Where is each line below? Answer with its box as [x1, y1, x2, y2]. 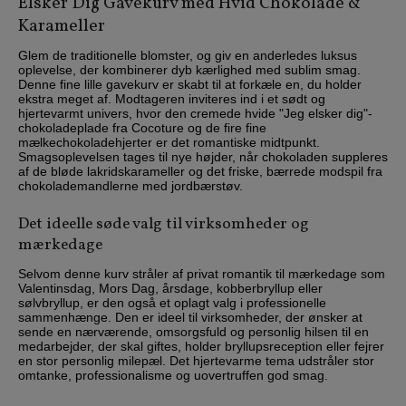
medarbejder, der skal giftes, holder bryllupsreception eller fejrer [18, 338, 384, 353]
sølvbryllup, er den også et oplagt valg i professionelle [18, 295, 326, 310]
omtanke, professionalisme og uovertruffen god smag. [18, 367, 328, 382]
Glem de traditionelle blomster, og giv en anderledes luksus [18, 47, 357, 63]
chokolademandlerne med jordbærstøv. [18, 178, 243, 193]
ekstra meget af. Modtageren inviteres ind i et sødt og [18, 91, 325, 106]
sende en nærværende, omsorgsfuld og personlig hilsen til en [18, 324, 369, 339]
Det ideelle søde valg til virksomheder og [18, 213, 309, 237]
